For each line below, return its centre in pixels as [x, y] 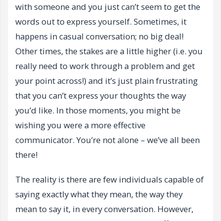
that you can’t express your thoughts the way [101, 96]
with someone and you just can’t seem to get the [108, 7]
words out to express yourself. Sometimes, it [101, 22]
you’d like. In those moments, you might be [98, 110]
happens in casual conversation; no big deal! [99, 37]
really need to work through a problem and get [105, 66]
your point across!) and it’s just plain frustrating [107, 81]
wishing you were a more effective [80, 125]
